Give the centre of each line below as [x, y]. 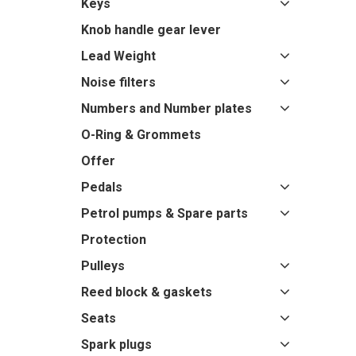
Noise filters [118, 82]
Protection [114, 240]
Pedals [102, 187]
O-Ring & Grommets [141, 135]
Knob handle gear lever [151, 30]
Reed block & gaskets [147, 292]
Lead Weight [118, 56]
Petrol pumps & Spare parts [164, 213]
